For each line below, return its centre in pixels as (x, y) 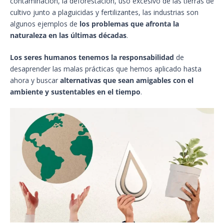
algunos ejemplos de (45, 23)
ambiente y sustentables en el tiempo (75, 91)
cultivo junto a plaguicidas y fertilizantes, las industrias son (104, 12)
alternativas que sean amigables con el (127, 80)
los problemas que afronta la (129, 23)
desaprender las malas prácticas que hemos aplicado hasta (106, 68)
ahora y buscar (35, 80)
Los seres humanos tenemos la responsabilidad (92, 57)
